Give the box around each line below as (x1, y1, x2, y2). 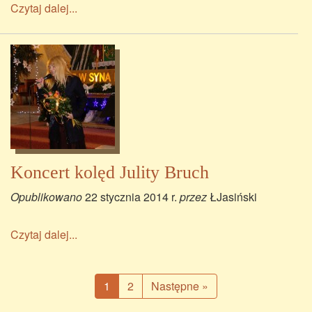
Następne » (151, 278, 208, 294)
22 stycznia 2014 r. (85, 189, 177, 205)
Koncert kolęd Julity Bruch (10, 162, 209, 182)
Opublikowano (10, 189, 85, 205)
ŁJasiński (210, 189, 257, 205)
